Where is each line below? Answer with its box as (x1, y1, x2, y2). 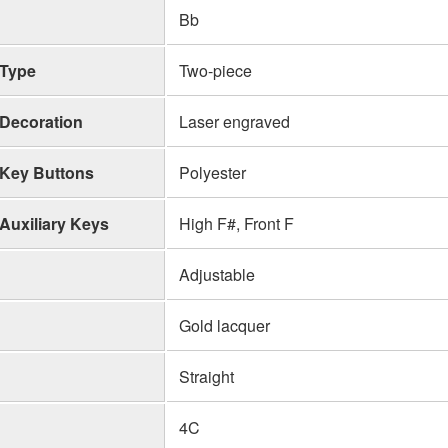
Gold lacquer (179, 313, 270, 337)
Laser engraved (179, 109, 290, 133)
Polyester (179, 160, 246, 184)
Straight (179, 364, 234, 388)
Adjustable (179, 262, 255, 286)
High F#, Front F (179, 211, 294, 235)
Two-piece (179, 58, 252, 82)
